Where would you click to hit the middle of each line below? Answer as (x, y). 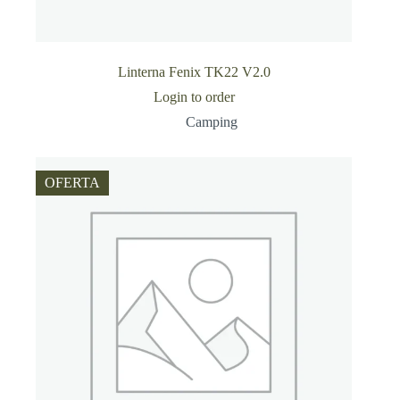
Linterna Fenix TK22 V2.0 (194, 71)
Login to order (194, 96)
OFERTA (72, 182)
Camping (212, 121)
